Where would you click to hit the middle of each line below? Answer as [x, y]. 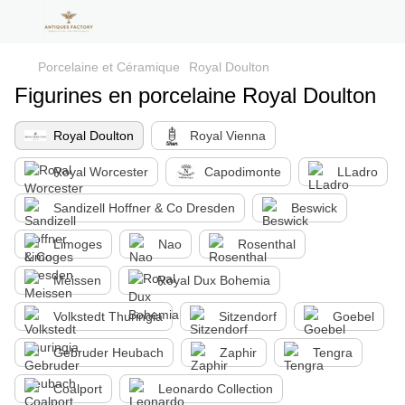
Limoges [78, 244]
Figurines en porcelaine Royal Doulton [195, 95]
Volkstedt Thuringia [108, 316]
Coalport [78, 389]
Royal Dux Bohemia [214, 280]
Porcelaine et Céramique [109, 67]
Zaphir [238, 353]
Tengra [333, 353]
